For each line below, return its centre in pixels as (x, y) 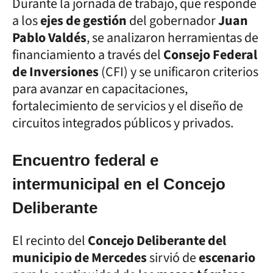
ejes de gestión (85, 20)
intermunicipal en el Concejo (119, 184)
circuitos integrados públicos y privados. (123, 123)
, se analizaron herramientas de (172, 37)
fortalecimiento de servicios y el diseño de (128, 106)
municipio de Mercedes (81, 257)
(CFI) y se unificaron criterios (180, 72)
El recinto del (50, 240)
